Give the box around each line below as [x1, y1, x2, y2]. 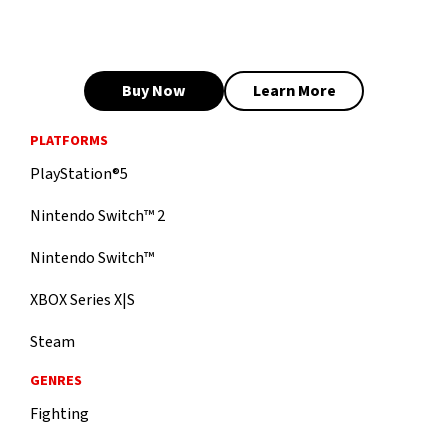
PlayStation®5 [30, 163, 128, 186]
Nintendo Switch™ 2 [30, 205, 165, 228]
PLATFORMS [30, 131, 108, 152]
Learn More [252, 80, 336, 103]
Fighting [30, 403, 89, 426]
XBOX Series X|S [30, 289, 135, 312]
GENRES [30, 371, 82, 392]
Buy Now [122, 80, 186, 103]
